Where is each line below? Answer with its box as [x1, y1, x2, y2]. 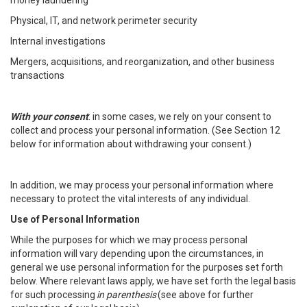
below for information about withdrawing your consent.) [10, 138, 254, 149]
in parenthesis [97, 289, 156, 300]
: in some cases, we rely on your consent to [88, 111, 271, 122]
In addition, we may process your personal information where [10, 180, 273, 191]
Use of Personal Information [10, 214, 140, 225]
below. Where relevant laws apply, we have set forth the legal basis [10, 275, 296, 286]
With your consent [10, 111, 88, 122]
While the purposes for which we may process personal [10, 234, 247, 245]
